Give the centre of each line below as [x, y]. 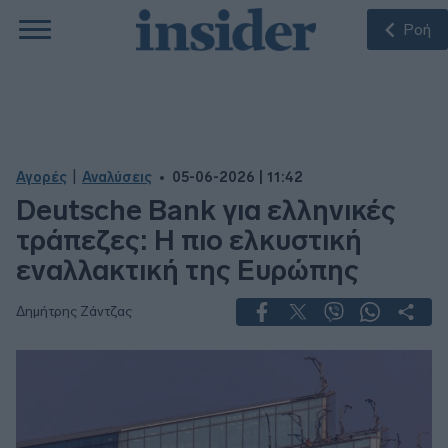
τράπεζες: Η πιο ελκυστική [189, 240]
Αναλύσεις [117, 177]
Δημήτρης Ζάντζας [74, 311]
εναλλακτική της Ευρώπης [187, 270]
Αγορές [41, 177]
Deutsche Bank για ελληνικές [206, 210]
